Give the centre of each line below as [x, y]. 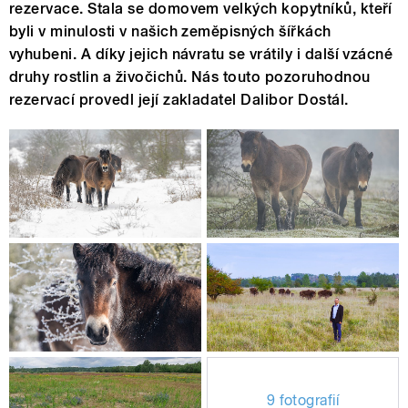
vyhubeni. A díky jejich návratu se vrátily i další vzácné [201, 55]
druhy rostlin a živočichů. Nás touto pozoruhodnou [190, 77]
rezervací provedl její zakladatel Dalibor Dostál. [179, 100]
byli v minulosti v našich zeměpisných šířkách [170, 32]
